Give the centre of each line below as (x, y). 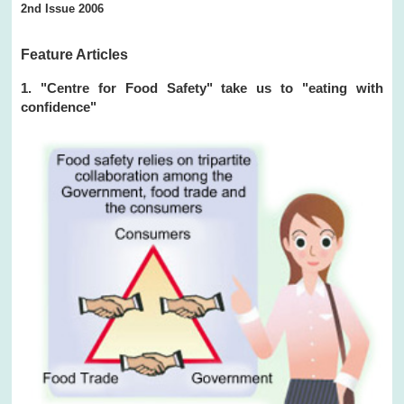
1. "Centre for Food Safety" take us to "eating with (202, 87)
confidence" (59, 106)
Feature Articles (75, 54)
